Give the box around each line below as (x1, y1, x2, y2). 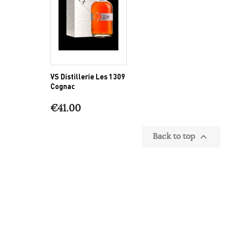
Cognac (50, 81, 75, 91)
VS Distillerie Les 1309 (50, 71, 126, 81)
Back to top (153, 130, 197, 141)
